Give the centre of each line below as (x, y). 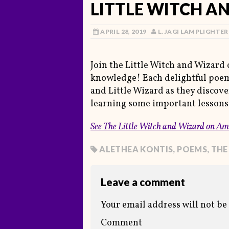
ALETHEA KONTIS (136, 149)
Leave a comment (143, 182)
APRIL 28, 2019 (123, 32)
